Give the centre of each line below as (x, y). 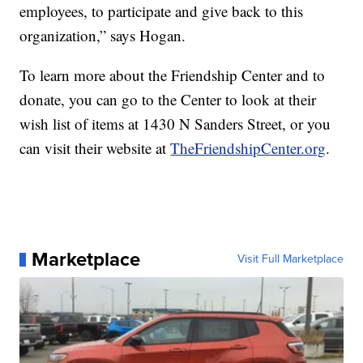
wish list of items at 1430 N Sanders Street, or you (175, 124)
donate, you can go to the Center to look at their (168, 100)
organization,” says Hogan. (103, 36)
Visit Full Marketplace (290, 259)
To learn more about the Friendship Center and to (173, 75)
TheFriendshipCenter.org (248, 148)
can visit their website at (95, 148)
